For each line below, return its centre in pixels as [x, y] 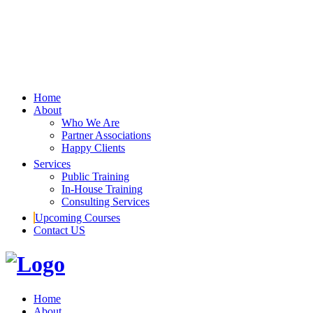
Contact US [59, 230]
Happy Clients [93, 147]
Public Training [95, 176]
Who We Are [90, 122]
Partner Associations [106, 135]
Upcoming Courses [78, 217]
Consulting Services [105, 201]
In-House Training [102, 189]
